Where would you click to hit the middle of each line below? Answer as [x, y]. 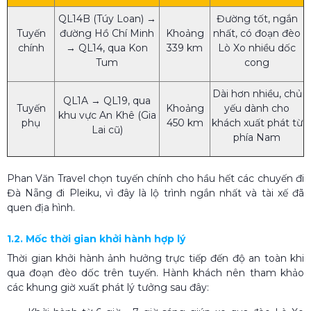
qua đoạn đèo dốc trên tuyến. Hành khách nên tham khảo [155, 272]
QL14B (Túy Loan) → [107, 18]
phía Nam [257, 137]
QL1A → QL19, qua [107, 100]
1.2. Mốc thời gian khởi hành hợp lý [96, 238]
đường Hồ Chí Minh [107, 33]
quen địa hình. [41, 207]
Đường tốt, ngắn [257, 18]
